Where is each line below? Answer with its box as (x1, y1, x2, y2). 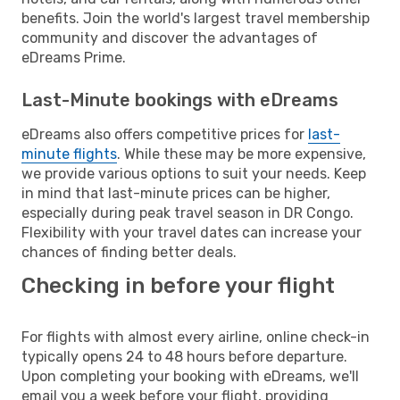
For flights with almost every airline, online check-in (21, 328, 370, 346)
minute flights (21, 145, 117, 162)
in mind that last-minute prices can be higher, (21, 184, 330, 202)
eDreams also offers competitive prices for (21, 125, 308, 143)
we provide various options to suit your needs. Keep (21, 164, 366, 182)
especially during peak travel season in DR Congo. (21, 204, 354, 221)
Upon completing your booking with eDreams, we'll (21, 367, 359, 385)
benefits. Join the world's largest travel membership (21, 9, 370, 27)
